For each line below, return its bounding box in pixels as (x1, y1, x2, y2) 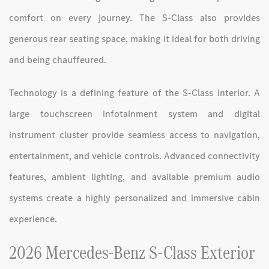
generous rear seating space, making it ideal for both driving (9, 32, 260, 45)
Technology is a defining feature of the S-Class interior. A (9, 86, 260, 99)
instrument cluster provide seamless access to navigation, (9, 128, 260, 141)
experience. (9, 212, 57, 225)
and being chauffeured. (9, 53, 106, 66)
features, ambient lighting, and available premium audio (9, 170, 260, 183)
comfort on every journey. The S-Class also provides (9, 11, 260, 24)
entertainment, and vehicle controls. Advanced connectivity (9, 149, 260, 162)
